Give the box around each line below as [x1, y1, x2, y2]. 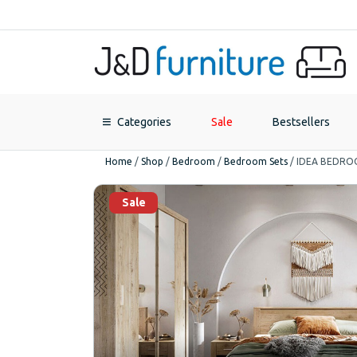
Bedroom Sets [224, 156, 288, 167]
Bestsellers [273, 116, 330, 128]
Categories [117, 116, 171, 128]
